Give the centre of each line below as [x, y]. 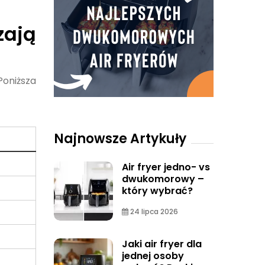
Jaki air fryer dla [162, 244]
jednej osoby [153, 256]
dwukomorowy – [163, 179]
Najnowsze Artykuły [120, 139]
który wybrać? [157, 191]
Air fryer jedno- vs [166, 167]
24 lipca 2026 [153, 211]
